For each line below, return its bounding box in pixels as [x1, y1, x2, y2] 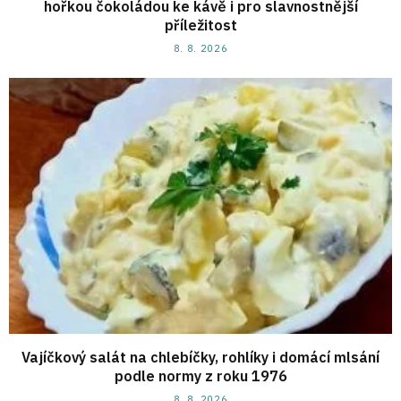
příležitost [164, 16, 237, 35]
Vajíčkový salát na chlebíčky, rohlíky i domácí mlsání [21, 347, 380, 366]
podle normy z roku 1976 [114, 366, 287, 385]
